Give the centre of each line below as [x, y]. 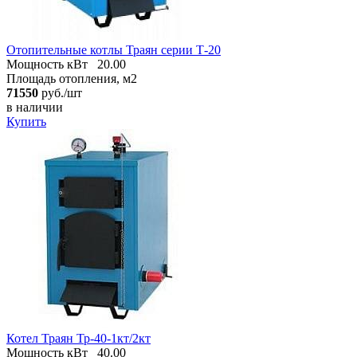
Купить [26, 121]
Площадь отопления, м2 [72, 78]
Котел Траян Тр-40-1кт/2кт [78, 338]
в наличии [35, 107]
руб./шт [60, 92]
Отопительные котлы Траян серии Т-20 [114, 49]
